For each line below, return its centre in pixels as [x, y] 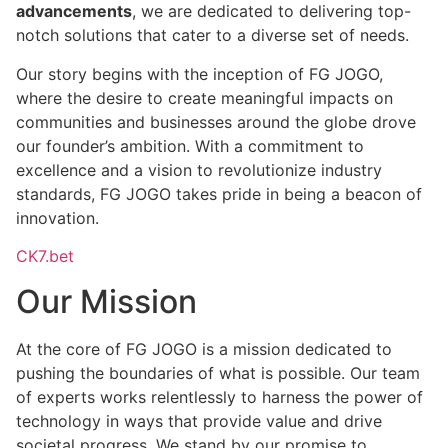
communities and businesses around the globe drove [216, 121]
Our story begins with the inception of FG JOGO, [199, 73]
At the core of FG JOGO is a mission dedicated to [204, 348]
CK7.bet [45, 256]
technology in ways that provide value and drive [199, 420]
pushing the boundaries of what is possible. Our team [218, 372]
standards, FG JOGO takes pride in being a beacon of [219, 193]
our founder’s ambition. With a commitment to [190, 145]
